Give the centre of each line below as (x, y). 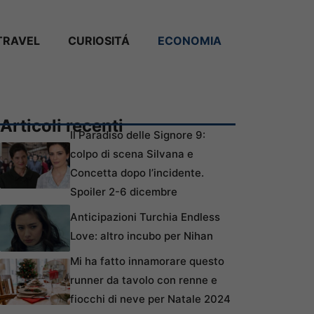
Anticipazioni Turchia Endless (145, 217)
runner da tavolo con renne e (144, 280)
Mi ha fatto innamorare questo (147, 261)
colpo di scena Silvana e (132, 154)
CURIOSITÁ (99, 40)
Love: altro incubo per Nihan (142, 236)
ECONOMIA (190, 40)
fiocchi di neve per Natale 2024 (150, 299)
